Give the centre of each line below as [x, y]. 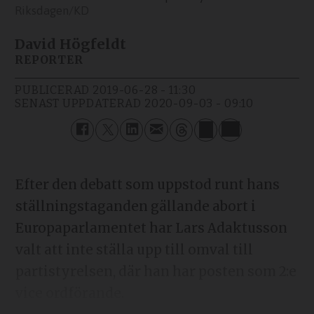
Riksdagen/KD [52, 11]
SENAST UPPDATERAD [78, 103]
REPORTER [49, 60]
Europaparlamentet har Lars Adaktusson [151, 228]
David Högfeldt [71, 44]
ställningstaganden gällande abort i [135, 206]
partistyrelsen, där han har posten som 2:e [156, 271]
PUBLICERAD [53, 90]
